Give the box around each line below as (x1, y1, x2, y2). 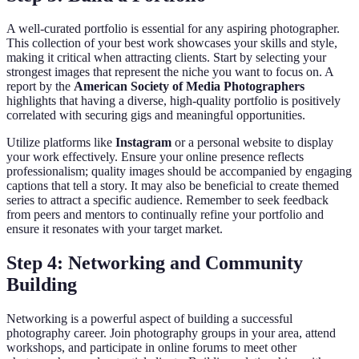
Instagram (115, 135, 171, 150)
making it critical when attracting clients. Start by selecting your (6, 50, 326, 65)
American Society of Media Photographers (74, 79, 305, 94)
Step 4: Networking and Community (6, 252, 303, 274)
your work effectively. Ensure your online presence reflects (6, 150, 304, 164)
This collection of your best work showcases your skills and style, (6, 36, 337, 50)
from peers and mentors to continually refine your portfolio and (6, 208, 324, 222)
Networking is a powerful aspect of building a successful (6, 312, 292, 326)
